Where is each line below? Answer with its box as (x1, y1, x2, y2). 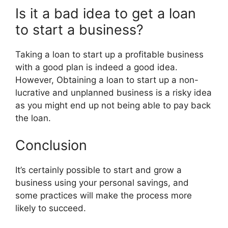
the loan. (15, 112, 51, 123)
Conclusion (15, 137, 87, 154)
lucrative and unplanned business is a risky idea (15, 87, 212, 98)
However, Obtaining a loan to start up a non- (15, 74, 198, 85)
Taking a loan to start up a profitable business (15, 49, 204, 60)
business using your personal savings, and (15, 178, 189, 188)
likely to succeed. (15, 203, 86, 214)
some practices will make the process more (15, 190, 192, 201)
